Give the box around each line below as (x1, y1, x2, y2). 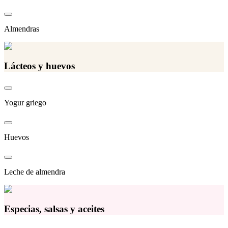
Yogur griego (4, 98, 46, 107)
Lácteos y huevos (4, 60, 75, 71)
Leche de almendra (4, 167, 65, 177)
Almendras (4, 24, 39, 34)
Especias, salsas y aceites (4, 204, 104, 215)
